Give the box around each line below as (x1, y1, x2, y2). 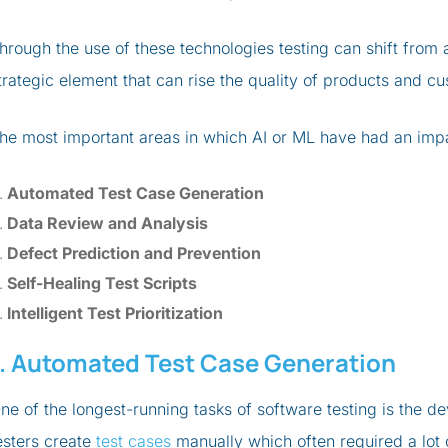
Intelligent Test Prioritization (7, 303, 223, 323)
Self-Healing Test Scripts (7, 273, 197, 293)
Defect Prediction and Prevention (7, 243, 261, 263)
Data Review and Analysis (7, 213, 208, 233)
